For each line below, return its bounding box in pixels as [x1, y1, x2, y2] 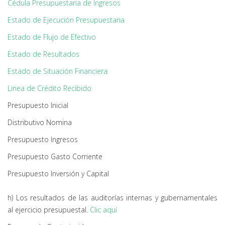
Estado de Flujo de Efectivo [8, 32, 96, 42]
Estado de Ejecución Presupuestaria [8, 15, 125, 25]
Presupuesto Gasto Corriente [8, 152, 102, 161]
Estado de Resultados [8, 49, 79, 59]
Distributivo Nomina [8, 118, 72, 127]
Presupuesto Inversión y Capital [8, 169, 109, 178]
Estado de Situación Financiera [8, 66, 107, 76]
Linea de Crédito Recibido [8, 83, 91, 93]
